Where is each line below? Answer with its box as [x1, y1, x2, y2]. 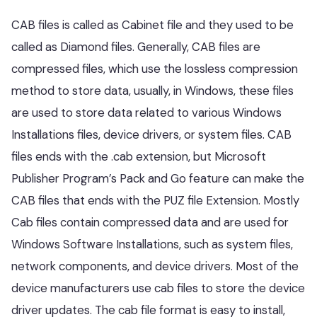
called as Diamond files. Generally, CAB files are [11, 39, 260, 54]
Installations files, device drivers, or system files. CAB [11, 127, 292, 142]
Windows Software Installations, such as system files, [11, 236, 293, 252]
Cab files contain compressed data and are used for [11, 214, 289, 230]
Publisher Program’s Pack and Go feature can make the [11, 171, 304, 186]
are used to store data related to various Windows [11, 105, 282, 120]
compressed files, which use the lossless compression [11, 61, 298, 76]
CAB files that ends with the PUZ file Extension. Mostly [11, 192, 299, 208]
